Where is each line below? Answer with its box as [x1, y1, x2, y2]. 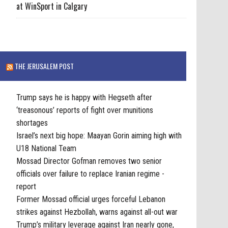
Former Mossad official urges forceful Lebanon [16, 194, 166, 204]
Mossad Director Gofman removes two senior [16, 156, 162, 166]
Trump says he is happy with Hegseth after [16, 92, 153, 102]
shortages [16, 118, 48, 128]
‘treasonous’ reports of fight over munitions [16, 105, 154, 115]
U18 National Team [16, 143, 77, 153]
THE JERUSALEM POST [15, 60, 74, 71]
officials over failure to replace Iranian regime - [16, 168, 165, 179]
